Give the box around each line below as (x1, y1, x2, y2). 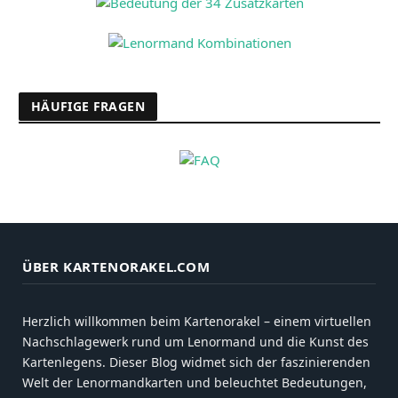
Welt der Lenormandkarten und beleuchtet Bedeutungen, (22, 374, 367, 392)
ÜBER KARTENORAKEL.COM (22, 258, 211, 276)
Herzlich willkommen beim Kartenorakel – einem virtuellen (22, 313, 371, 330)
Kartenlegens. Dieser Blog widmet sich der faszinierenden (22, 354, 370, 371)
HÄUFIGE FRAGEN (31, 98, 145, 115)
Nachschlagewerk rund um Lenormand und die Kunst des (22, 333, 369, 351)
